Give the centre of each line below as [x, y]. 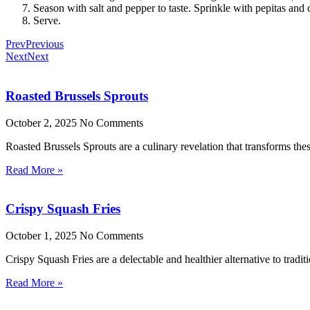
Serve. [47, 21]
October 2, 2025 [43, 122]
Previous [45, 44]
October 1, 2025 [43, 236]
